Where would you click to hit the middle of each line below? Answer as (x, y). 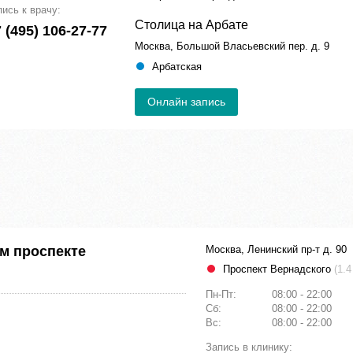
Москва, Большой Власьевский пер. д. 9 (232, 46)
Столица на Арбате (191, 25)
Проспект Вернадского (279, 269)
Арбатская (177, 67)
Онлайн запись (186, 102)
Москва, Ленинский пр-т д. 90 (276, 250)
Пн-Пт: (223, 295)
